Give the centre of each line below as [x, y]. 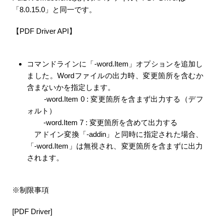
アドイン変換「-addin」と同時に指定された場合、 [115, 134]
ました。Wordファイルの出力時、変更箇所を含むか [115, 75]
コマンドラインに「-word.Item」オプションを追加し [115, 64]
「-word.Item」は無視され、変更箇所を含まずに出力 [115, 146]
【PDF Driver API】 [44, 31]
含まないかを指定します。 [71, 87]
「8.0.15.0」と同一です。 [54, 10]
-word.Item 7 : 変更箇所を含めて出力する [102, 122]
